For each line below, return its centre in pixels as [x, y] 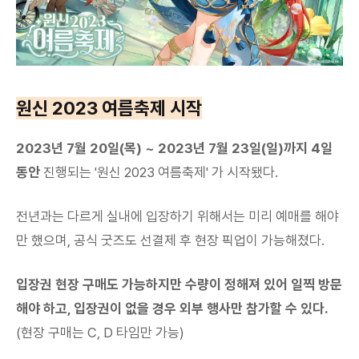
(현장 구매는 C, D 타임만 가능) [100, 332]
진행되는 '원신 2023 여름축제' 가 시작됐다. [159, 172]
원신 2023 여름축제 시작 [109, 108]
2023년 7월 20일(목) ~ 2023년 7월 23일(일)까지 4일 [174, 148]
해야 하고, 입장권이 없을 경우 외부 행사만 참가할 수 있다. [172, 308]
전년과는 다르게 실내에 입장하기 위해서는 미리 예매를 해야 [177, 216]
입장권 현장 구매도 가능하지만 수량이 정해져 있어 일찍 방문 [179, 284]
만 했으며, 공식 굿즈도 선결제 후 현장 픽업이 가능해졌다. [170, 240]
